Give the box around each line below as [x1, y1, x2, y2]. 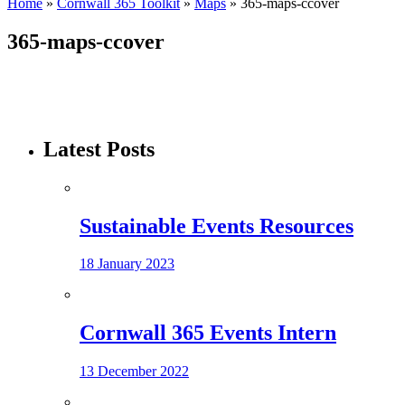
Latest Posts [43, 137, 155, 161]
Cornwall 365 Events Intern [80, 321, 336, 345]
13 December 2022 [80, 363, 189, 380]
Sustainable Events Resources [80, 213, 353, 238]
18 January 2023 [80, 256, 174, 272]
